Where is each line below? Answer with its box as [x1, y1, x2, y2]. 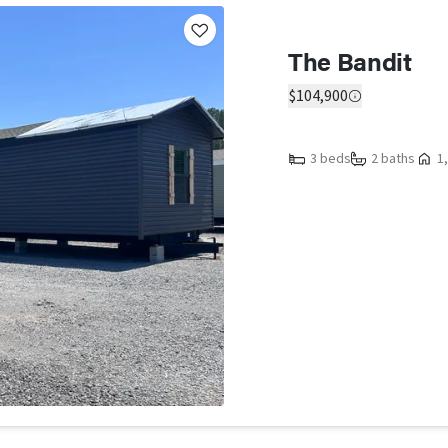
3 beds [310, 149, 351, 169]
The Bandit [288, 43, 412, 78]
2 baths [371, 149, 415, 169]
